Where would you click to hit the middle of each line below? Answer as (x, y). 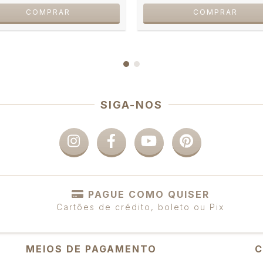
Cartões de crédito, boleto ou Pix (140, 207)
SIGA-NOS (131, 104)
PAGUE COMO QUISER (149, 194)
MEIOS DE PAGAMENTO (91, 249)
